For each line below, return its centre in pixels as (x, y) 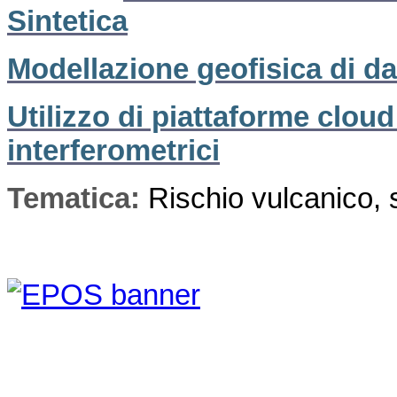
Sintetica (67, 21)
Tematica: (78, 198)
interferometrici (113, 150)
